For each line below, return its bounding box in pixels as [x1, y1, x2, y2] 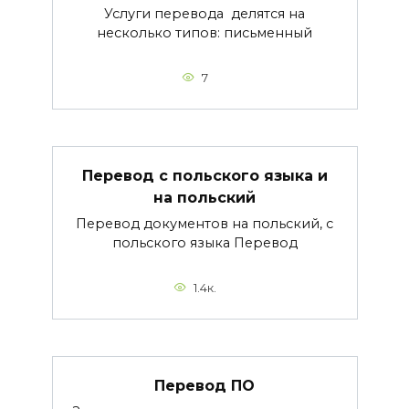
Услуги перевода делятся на [104, 5, 305, 22]
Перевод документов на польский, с [76, 215, 333, 232]
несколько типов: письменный [97, 24, 312, 41]
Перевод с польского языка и [81, 166, 328, 184]
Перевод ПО [154, 376, 255, 394]
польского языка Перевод [111, 234, 298, 251]
